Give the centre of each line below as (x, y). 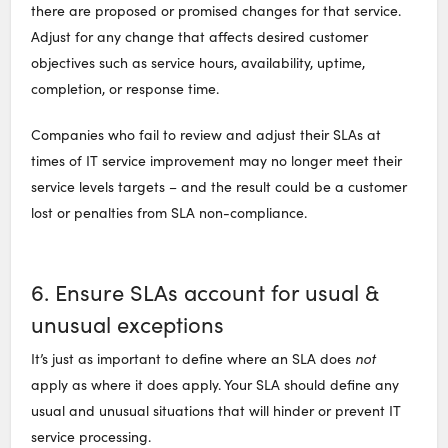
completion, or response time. (125, 88)
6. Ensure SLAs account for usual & (205, 291)
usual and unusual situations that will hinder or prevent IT (216, 411)
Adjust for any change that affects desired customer (200, 36)
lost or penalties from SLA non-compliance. (169, 212)
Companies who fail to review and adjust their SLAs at (206, 134)
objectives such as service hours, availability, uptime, (198, 62)
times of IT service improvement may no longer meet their (217, 160)
